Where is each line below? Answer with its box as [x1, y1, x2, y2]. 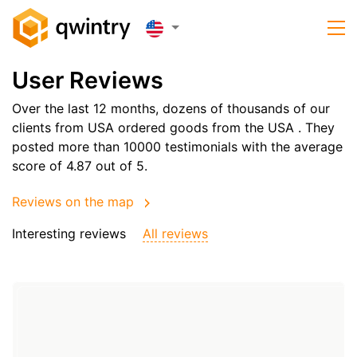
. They [298, 120, 335, 135]
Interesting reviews [12, 225, 126, 241]
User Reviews [12, 66, 163, 94]
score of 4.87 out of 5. [12, 158, 147, 174]
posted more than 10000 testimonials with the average [12, 139, 343, 155]
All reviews [143, 225, 208, 241]
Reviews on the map [12, 193, 134, 210]
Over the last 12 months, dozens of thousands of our [12, 100, 330, 116]
